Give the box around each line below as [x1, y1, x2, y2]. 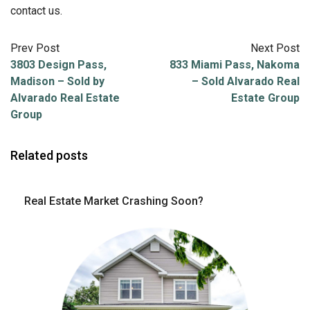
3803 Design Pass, [10, 57, 107, 71]
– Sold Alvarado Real [192, 74, 300, 88]
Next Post [250, 41, 300, 55]
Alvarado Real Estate [10, 91, 120, 104]
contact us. [10, 3, 62, 17]
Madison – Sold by [10, 74, 104, 88]
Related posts [10, 147, 88, 163]
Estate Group [231, 91, 300, 104]
